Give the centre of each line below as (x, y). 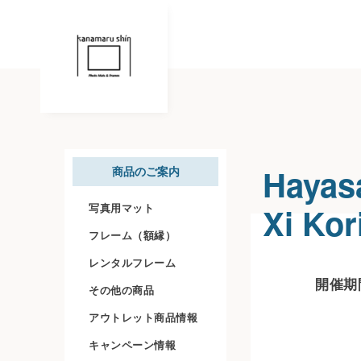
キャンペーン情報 (132, 345)
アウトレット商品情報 (143, 317)
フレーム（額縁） (132, 235)
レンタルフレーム (132, 263)
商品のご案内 (145, 172)
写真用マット (121, 208)
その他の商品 (121, 290)
